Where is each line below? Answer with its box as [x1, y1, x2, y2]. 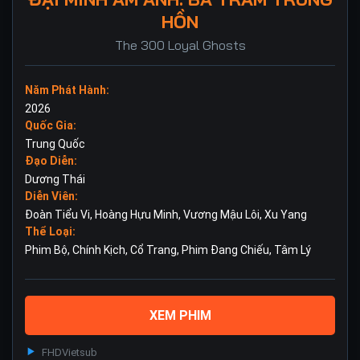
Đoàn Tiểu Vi [25, 208, 90, 221]
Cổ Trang [130, 243, 177, 256]
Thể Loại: [25, 225, 76, 238]
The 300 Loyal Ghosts [114, 37, 246, 53]
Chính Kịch [72, 243, 125, 256]
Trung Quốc [25, 137, 85, 150]
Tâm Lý [274, 243, 311, 256]
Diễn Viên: [25, 190, 78, 202]
